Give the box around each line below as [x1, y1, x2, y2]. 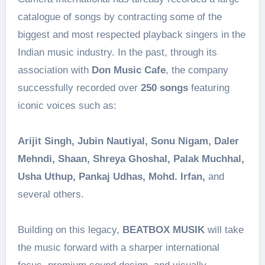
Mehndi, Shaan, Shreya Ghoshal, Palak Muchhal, [17, 153, 244, 164]
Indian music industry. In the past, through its [17, 47, 217, 58]
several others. [17, 189, 84, 200]
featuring [188, 82, 230, 93]
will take [204, 224, 244, 235]
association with [17, 64, 92, 76]
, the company [165, 64, 228, 76]
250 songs [140, 82, 188, 93]
